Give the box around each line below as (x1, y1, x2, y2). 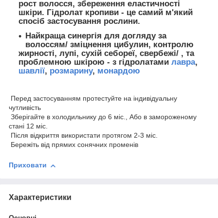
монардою (97, 66, 140, 75)
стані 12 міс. (9, 122, 48, 130)
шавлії (18, 66, 45, 75)
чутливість (9, 104, 41, 112)
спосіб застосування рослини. (18, 16, 140, 26)
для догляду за (102, 31, 166, 40)
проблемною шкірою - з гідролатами (18, 57, 171, 67)
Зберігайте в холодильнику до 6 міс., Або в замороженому (9, 113, 197, 121)
